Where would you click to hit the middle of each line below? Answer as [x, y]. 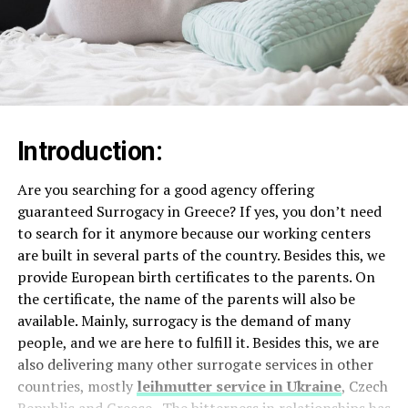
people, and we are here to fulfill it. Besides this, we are [198, 342]
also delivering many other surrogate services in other [195, 364]
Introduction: [92, 151]
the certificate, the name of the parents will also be [186, 298]
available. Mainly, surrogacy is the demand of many [184, 320]
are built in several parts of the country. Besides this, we [201, 255]
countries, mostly [76, 386]
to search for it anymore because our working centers [194, 233]
